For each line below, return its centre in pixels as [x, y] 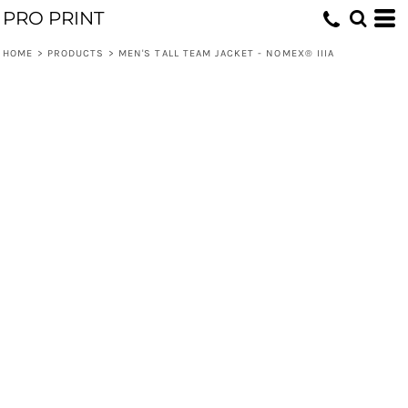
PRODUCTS [76, 53]
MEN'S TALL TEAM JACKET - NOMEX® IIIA [226, 53]
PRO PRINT [53, 18]
